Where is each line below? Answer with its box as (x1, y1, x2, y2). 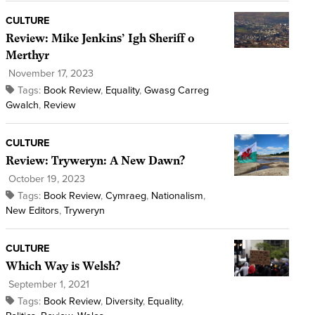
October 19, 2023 (5, 173, 85, 186)
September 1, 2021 (5, 278, 89, 291)
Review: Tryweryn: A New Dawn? (5, 154, 185, 168)
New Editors (5, 205, 59, 217)
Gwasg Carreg (143, 84, 209, 97)
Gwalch (5, 99, 39, 112)
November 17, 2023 (5, 67, 94, 80)
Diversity (105, 295, 143, 308)
